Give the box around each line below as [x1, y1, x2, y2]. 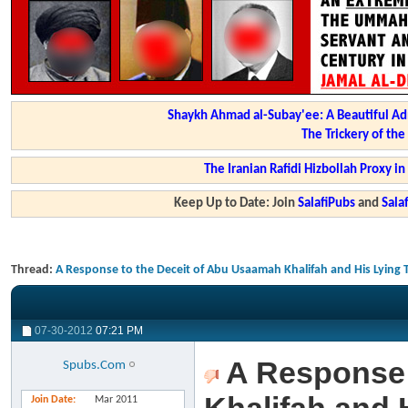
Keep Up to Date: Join [174, 197, 299, 210]
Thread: [11, 263, 56, 277]
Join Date [31, 394, 73, 405]
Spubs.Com [63, 359, 126, 372]
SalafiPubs [298, 197, 356, 210]
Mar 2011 [95, 394, 138, 405]
